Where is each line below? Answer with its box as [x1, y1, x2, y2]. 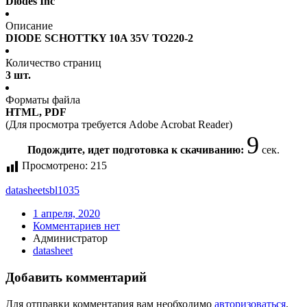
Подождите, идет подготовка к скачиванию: [27, 144, 247, 156]
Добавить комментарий [5, 270, 147, 285]
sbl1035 [45, 184, 79, 197]
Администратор [33, 232, 108, 245]
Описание [5, 20, 53, 32]
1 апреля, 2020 [33, 208, 100, 220]
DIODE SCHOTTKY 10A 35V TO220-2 [5, 32, 193, 45]
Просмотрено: [22, 160, 88, 172]
